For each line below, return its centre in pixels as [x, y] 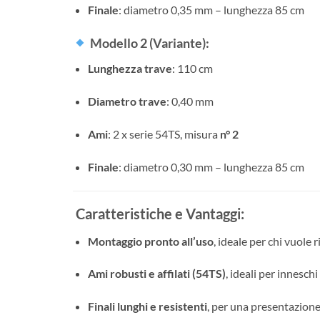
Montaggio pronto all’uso [150, 241]
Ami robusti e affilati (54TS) [156, 274]
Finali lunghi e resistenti [147, 306]
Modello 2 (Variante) [147, 43]
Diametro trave [127, 101]
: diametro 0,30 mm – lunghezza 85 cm [211, 166]
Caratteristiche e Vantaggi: [159, 213]
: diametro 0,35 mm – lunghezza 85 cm [211, 9]
